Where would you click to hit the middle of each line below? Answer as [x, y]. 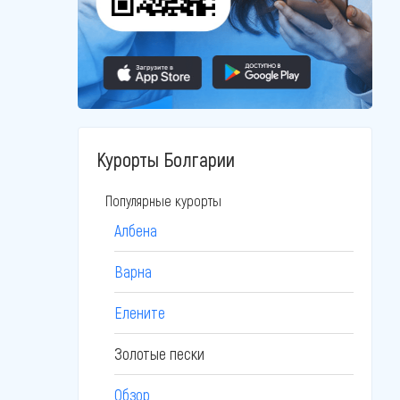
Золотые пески [159, 354]
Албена [136, 230]
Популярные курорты [163, 200]
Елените [140, 312]
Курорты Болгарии [166, 159]
